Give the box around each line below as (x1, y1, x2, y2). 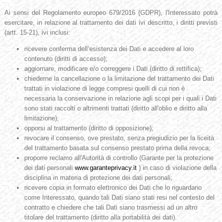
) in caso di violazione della (136, 164, 217, 172)
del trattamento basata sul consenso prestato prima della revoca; (24, 144, 211, 152)
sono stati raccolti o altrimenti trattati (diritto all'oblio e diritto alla (24, 105, 207, 112)
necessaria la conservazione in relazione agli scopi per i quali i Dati (24, 95, 217, 103)
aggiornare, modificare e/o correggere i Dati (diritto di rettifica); (24, 65, 202, 73)
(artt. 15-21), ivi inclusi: (4, 29, 70, 37)
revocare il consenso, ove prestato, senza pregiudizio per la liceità (24, 134, 214, 142)
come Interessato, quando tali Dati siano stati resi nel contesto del (24, 194, 215, 202)
